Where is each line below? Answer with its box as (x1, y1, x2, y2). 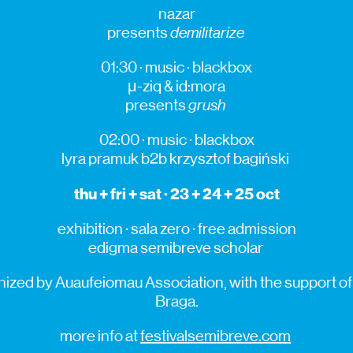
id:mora (176, 76, 225, 95)
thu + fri (73, 184, 128, 203)
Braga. (154, 292, 199, 310)
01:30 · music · (101, 58, 192, 76)
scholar (213, 238, 263, 257)
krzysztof (169, 149, 231, 168)
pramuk (88, 149, 139, 168)
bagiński (233, 149, 289, 168)
